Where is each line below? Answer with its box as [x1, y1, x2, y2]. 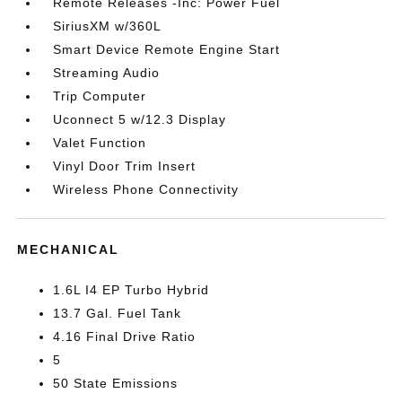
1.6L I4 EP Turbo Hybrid [53, 283, 210, 297]
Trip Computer [53, 89, 147, 103]
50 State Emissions [53, 376, 179, 390]
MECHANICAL [17, 242, 120, 257]
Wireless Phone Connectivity [53, 182, 240, 197]
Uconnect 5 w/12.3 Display [53, 112, 227, 127]
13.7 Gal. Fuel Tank [53, 306, 182, 320]
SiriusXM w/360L [53, 19, 162, 33]
